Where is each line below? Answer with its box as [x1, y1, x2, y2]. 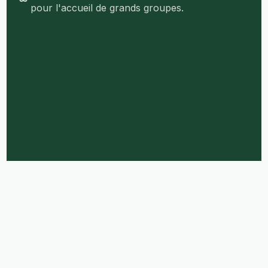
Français [122, 176, 164, 189]
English [124, 193, 162, 206]
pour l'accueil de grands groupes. [31, 1, 184, 14]
